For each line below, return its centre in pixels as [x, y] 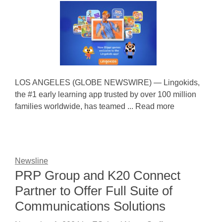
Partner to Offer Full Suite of [94, 191]
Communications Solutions [90, 206]
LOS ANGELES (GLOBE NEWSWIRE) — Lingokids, [107, 83]
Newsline [31, 161]
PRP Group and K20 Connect [98, 175]
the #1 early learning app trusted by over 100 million [106, 94]
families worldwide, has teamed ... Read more [95, 106]
